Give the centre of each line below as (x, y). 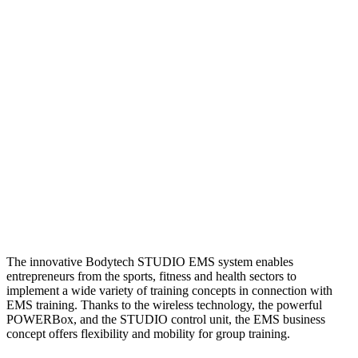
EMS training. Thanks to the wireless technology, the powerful (164, 305)
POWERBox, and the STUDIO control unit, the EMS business (166, 320)
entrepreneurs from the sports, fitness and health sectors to (151, 276)
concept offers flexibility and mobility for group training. (148, 334)
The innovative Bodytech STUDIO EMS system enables (150, 262)
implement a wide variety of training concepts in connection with (169, 291)
